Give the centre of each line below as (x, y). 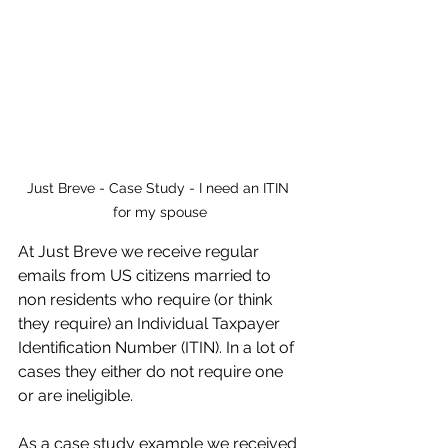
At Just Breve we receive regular (140, 252)
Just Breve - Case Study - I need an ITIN (160, 188)
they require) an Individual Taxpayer (151, 324)
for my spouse (160, 212)
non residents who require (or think (147, 300)
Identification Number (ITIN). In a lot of (158, 348)
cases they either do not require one (152, 372)
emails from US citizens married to (146, 276)
